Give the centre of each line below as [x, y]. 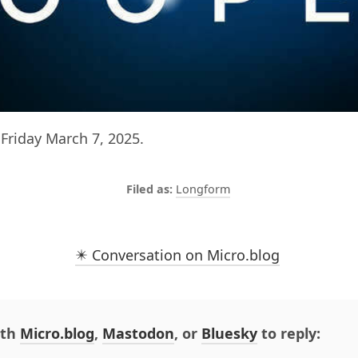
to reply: [289, 334]
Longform [203, 189]
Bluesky [229, 334]
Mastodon [138, 334]
